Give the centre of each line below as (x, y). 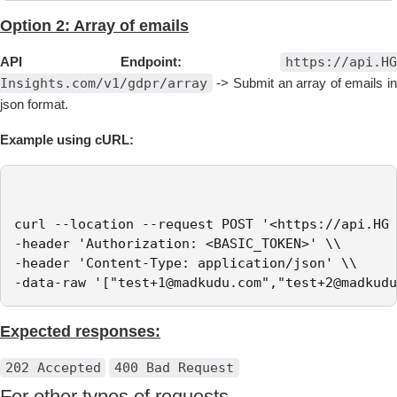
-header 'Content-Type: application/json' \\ (186, 264)
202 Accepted (53, 368)
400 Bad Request (174, 368)
